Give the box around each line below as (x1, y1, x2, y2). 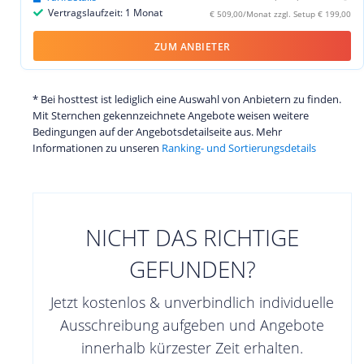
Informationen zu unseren (32, 140, 162, 155)
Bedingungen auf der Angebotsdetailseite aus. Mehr (32, 123, 282, 139)
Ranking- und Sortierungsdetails (162, 140, 316, 155)
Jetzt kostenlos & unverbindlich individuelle (50, 292, 334, 312)
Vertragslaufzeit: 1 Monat (45, 5, 162, 19)
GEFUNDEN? (128, 253, 256, 284)
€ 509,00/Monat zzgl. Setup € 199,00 (210, 7, 351, 19)
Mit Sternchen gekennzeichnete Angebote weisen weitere (32, 107, 309, 123)
